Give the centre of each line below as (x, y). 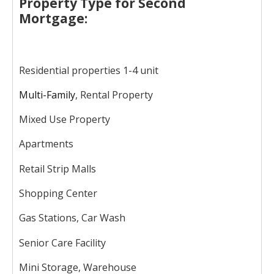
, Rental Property (114, 94)
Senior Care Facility (62, 243)
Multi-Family (47, 94)
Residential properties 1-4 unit (89, 70)
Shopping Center (58, 193)
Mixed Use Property (65, 120)
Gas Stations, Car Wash (72, 218)
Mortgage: (53, 19)
